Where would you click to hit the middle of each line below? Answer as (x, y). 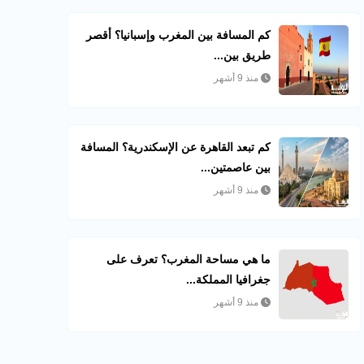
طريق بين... (243, 55)
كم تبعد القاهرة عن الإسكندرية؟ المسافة (176, 147)
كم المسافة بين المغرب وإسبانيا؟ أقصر (179, 35)
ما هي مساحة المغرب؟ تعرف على (189, 259)
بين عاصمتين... (236, 167)
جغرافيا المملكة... (229, 279)
